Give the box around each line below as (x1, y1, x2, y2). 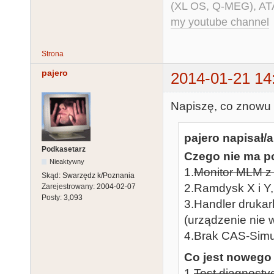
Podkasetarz (42, 144, 86, 154)
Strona (42, 50, 64, 59)
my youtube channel (171, 16, 269, 29)
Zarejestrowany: (42, 182, 97, 191)
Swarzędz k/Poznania (62, 171, 135, 180)
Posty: (42, 193, 64, 202)
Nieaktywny (50, 157, 85, 165)
